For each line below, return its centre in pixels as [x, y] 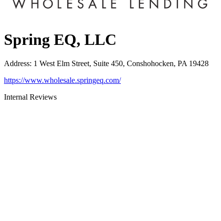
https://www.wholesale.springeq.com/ [62, 80]
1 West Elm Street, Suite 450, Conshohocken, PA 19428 [121, 64]
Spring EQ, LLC [60, 39]
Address [17, 64]
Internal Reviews [30, 97]
